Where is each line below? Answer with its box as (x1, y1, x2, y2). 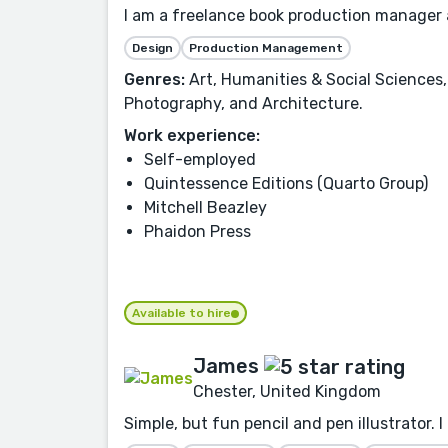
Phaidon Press (144, 221, 251, 241)
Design (132, 40, 173, 55)
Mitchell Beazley (144, 197, 267, 217)
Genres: (124, 69, 185, 89)
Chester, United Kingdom (193, 381, 381, 401)
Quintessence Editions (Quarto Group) (144, 173, 428, 193)
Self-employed (144, 149, 256, 169)
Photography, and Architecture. (124, 93, 363, 113)
